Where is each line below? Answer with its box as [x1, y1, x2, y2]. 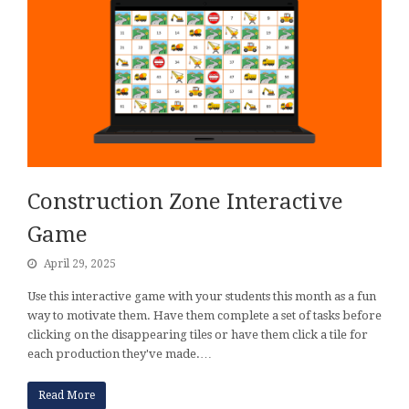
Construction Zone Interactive [27, 188, 343, 215]
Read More [37, 388, 95, 402]
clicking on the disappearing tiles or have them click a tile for [27, 327, 368, 341]
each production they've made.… [27, 346, 212, 361]
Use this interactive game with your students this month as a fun [27, 288, 376, 303]
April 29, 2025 [44, 257, 116, 270]
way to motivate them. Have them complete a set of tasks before [27, 308, 382, 322]
